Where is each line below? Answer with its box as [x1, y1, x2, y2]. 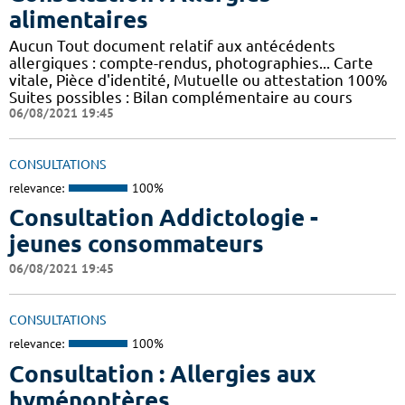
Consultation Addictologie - [9, 204, 318, 231]
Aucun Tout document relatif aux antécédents [9, 36, 335, 54]
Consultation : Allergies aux [9, 360, 316, 387]
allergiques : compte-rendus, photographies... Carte [9, 53, 373, 71]
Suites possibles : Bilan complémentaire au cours [9, 88, 353, 106]
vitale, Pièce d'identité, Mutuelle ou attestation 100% [9, 71, 388, 89]
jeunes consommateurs [9, 231, 264, 258]
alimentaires [9, 5, 148, 33]
